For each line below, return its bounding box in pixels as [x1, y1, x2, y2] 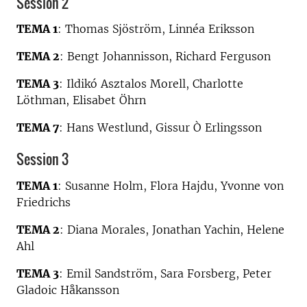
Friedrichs [16, 195, 71, 209]
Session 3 [16, 149, 69, 169]
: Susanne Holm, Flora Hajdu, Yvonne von [58, 178, 284, 193]
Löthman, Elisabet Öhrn [16, 93, 146, 107]
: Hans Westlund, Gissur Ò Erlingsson [59, 121, 262, 134]
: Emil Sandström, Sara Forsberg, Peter [59, 266, 271, 280]
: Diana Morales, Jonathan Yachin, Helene [60, 222, 284, 236]
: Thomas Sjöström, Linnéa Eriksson [58, 22, 254, 36]
